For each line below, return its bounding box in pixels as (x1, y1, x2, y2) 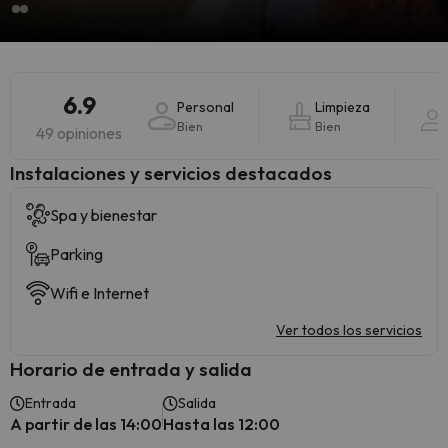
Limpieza (315, 98, 370, 116)
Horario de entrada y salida (10, 357, 252, 381)
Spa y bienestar (50, 205, 157, 225)
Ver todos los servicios (276, 321, 422, 339)
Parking (50, 244, 103, 264)
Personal (177, 98, 234, 116)
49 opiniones (36, 123, 122, 143)
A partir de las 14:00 (10, 414, 162, 434)
